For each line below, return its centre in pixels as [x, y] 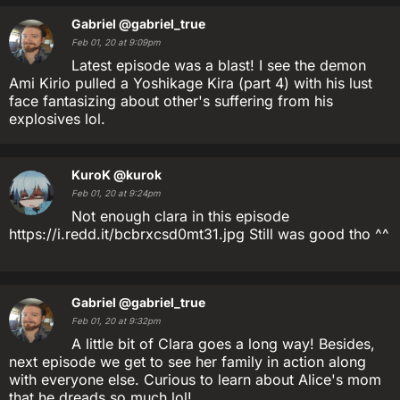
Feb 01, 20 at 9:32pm [116, 321]
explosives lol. [57, 119]
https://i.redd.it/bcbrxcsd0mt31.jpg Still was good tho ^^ [199, 234]
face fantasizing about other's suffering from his [171, 101]
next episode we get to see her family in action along [187, 362]
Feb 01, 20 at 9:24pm [116, 193]
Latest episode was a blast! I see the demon [219, 65]
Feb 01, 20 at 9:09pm [116, 42]
